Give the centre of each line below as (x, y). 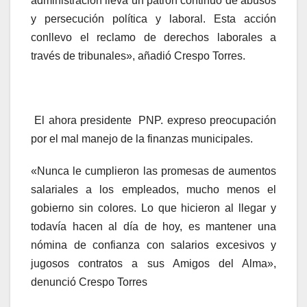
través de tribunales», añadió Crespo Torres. (138, 56)
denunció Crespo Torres (89, 282)
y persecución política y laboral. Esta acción (153, 19)
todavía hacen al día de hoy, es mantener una (153, 227)
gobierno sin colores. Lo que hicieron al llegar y (153, 208)
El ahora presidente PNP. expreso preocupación (153, 121)
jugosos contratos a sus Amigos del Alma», (153, 264)
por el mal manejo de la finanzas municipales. (142, 139)
